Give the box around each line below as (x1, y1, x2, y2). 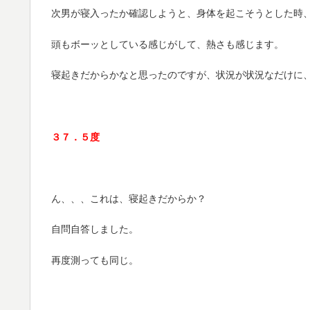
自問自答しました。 (51, 224, 138, 235)
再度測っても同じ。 (51, 255, 138, 266)
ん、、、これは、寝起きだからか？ (51, 192, 206, 204)
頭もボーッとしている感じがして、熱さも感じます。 (51, 38, 284, 50)
